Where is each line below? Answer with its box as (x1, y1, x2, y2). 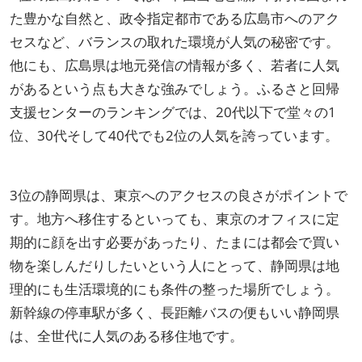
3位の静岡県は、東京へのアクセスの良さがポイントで (10, 186, 347, 205)
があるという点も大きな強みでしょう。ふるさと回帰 (10, 79, 339, 99)
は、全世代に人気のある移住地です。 (10, 326, 243, 346)
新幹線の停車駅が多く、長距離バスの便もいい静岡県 (10, 303, 339, 322)
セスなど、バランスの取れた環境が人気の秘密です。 (10, 32, 339, 52)
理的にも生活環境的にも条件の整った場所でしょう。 (10, 280, 339, 299)
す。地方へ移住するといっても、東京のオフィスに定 (10, 209, 339, 229)
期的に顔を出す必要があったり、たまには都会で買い (10, 233, 339, 252)
